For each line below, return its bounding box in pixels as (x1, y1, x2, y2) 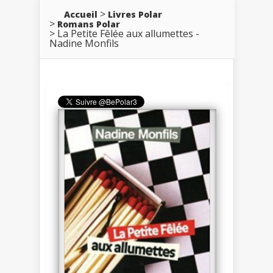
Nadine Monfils (49, 36, 119, 50)
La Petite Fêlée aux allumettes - (57, 26, 199, 40)
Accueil (64, 8, 97, 20)
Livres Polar (108, 8, 162, 20)
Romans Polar (57, 18, 120, 30)
